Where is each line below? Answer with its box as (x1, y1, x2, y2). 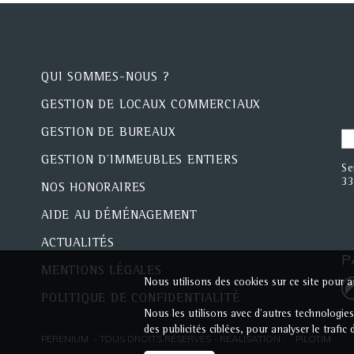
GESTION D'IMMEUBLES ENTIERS (41, 155, 239, 168)
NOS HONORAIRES (41, 183, 147, 195)
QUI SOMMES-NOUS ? (41, 72, 170, 85)
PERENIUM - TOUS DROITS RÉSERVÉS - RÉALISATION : (41, 333, 288, 345)
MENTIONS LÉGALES (41, 265, 162, 278)
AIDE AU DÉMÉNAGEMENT (41, 210, 198, 223)
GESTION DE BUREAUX (41, 127, 176, 140)
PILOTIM (296, 333, 331, 345)
